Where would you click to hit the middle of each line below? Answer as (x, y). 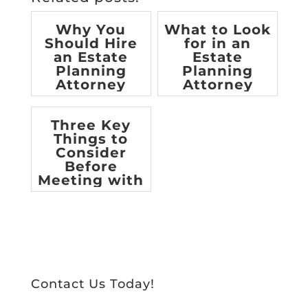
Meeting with (91, 180)
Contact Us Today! (92, 284)
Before (91, 166)
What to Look (218, 29)
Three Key (91, 125)
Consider (91, 152)
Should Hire (91, 43)
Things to (91, 139)
